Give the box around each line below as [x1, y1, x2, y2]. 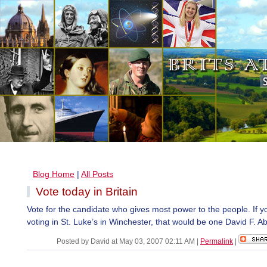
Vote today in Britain [36, 185, 138, 198]
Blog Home [33, 169, 74, 179]
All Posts [81, 169, 113, 179]
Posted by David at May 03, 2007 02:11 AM [57, 237, 197, 246]
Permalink [200, 237, 233, 246]
